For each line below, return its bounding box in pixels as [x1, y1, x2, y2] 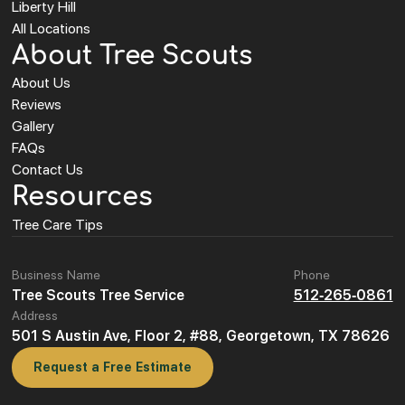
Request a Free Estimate [33, 360, 193, 374]
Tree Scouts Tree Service [12, 287, 185, 304]
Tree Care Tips [12, 216, 104, 233]
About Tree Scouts [12, 42, 253, 71]
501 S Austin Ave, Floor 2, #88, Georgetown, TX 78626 [12, 327, 391, 344]
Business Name [12, 268, 101, 282]
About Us [12, 74, 71, 91]
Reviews [12, 96, 62, 113]
